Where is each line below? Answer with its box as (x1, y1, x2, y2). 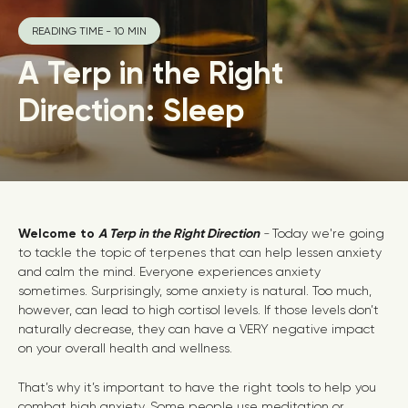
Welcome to (18, 226, 98, 241)
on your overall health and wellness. (18, 341, 232, 355)
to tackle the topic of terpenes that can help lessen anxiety (18, 245, 382, 260)
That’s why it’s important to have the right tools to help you (18, 380, 376, 394)
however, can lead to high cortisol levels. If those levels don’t (18, 302, 379, 317)
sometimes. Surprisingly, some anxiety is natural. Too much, (18, 283, 372, 298)
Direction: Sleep (18, 92, 244, 129)
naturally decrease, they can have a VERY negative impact (18, 321, 375, 336)
